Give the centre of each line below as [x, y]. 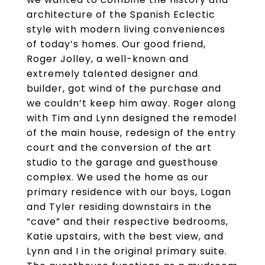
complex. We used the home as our [118, 177]
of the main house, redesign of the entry [131, 133]
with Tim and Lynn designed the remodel [132, 118]
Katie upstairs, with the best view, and [125, 236]
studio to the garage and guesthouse [122, 162]
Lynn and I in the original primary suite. [127, 251]
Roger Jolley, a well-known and [108, 59]
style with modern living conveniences [126, 29]
